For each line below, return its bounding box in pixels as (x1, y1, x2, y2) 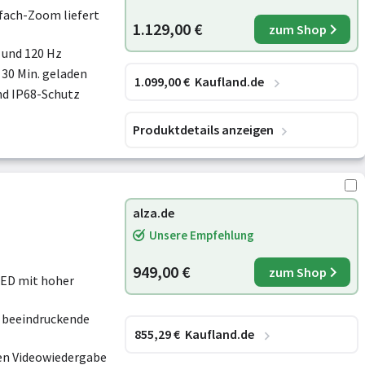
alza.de (133, 204, 174, 221)
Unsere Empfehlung (149, 227, 254, 243)
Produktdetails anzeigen (133, 121, 274, 138)
